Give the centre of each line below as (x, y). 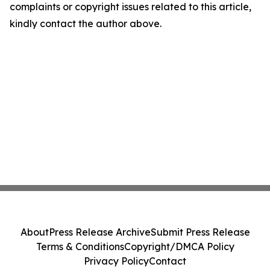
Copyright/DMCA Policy (179, 246)
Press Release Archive (99, 232)
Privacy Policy (116, 261)
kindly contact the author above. (86, 23)
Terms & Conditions (80, 246)
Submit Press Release (200, 232)
